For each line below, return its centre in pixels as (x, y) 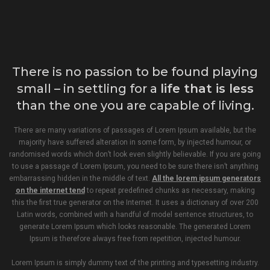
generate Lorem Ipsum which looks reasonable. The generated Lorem (135, 226)
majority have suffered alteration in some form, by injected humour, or (135, 142)
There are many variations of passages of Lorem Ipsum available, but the (135, 130)
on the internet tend (50, 190)
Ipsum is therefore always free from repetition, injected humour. (135, 238)
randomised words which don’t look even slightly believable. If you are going (135, 154)
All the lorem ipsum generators (206, 178)
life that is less (207, 88)
